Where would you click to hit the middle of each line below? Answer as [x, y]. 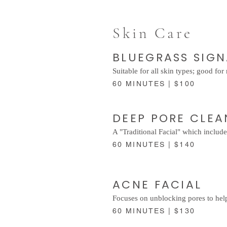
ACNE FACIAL [160, 184]
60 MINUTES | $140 [155, 144]
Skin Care [153, 33]
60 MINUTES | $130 [155, 211]
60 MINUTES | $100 [155, 83]
